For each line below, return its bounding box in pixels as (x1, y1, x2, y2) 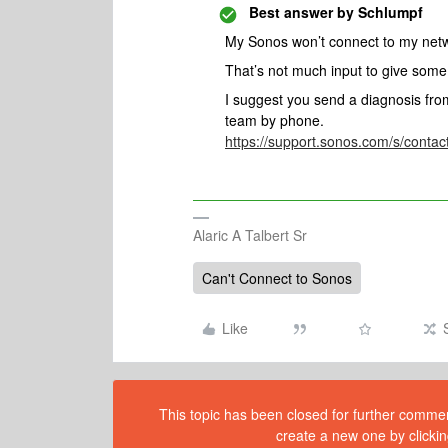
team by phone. (225, 110, 328, 130)
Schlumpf (354, 2, 423, 22)
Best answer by (249, 2, 354, 22)
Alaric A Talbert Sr (193, 225, 307, 245)
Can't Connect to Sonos (202, 268, 352, 288)
